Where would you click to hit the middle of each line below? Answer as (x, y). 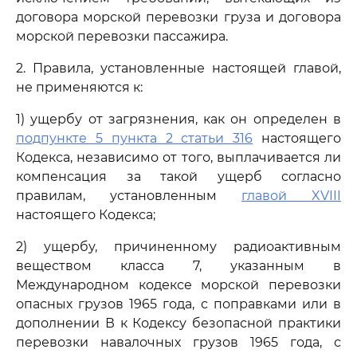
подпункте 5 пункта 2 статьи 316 (135, 138)
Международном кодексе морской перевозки (178, 285)
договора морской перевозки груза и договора (178, 17)
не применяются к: (79, 87)
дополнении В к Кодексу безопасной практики (178, 323)
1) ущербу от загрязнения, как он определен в (178, 119)
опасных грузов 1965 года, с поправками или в (178, 304)
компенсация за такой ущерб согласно (178, 177)
